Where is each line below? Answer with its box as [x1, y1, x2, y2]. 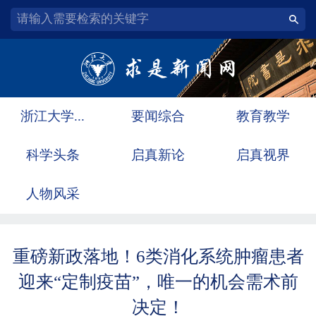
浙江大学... [20, 108, 85, 123]
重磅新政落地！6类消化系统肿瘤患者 [12, 246, 304, 266]
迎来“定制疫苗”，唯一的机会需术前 [18, 272, 298, 291]
